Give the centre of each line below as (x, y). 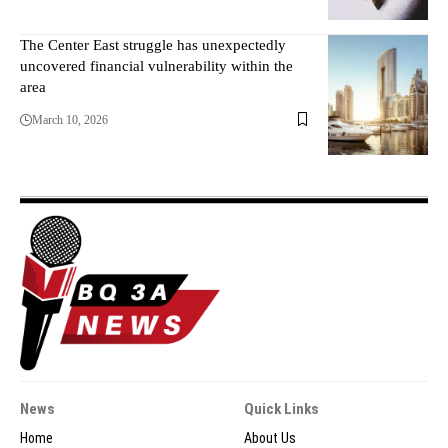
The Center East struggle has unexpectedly (153, 44)
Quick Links (281, 409)
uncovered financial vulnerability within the (156, 65)
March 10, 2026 (70, 119)
